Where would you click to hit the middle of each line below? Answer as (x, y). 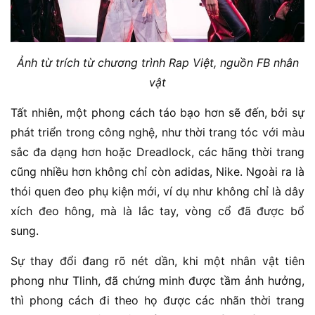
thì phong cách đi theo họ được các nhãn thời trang (157, 300)
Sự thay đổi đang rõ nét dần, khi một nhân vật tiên (157, 261)
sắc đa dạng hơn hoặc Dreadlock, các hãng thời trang (157, 152)
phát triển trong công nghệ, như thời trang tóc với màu (157, 132)
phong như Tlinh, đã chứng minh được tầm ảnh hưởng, (157, 280)
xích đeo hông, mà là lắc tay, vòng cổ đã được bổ (157, 211)
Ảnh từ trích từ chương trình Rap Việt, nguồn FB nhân (157, 62)
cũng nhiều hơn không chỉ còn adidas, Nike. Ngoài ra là (157, 171)
